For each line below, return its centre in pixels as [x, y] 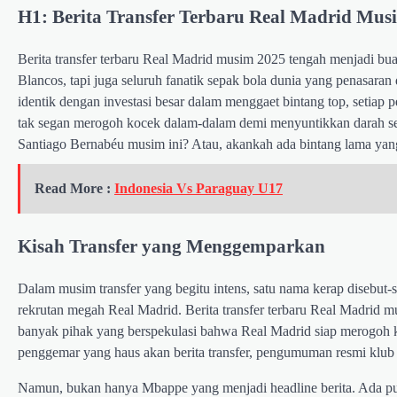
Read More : [74, 189]
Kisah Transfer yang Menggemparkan [171, 245]
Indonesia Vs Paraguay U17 [198, 189]
